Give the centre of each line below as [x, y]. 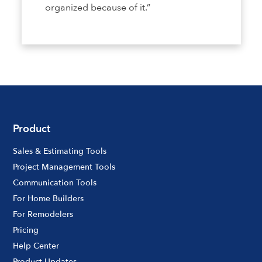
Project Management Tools [64, 167]
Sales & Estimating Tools [60, 151]
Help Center [36, 246]
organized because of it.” [97, 8]
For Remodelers [43, 215]
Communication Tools [55, 183]
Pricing [26, 230]
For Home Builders [49, 199]
